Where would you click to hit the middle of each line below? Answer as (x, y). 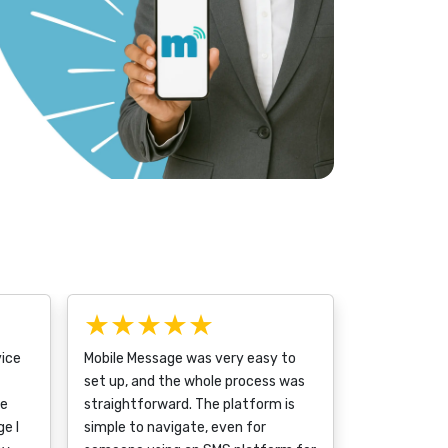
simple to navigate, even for (175, 427)
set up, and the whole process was (194, 381)
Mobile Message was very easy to (190, 358)
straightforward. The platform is (189, 404)
